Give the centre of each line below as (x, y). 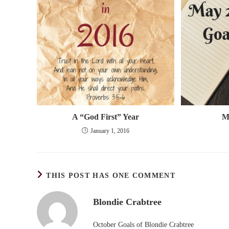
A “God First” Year (106, 117)
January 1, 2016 (110, 131)
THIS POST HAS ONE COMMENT (111, 176)
